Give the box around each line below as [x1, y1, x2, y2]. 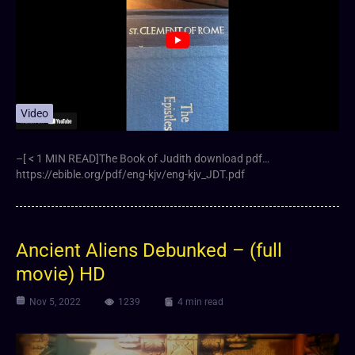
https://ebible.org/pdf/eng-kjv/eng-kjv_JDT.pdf [16, 168, 245, 181]
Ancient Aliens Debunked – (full [16, 239, 282, 262]
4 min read [177, 296, 223, 308]
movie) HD [16, 263, 105, 286]
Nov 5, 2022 [29, 296, 81, 308]
